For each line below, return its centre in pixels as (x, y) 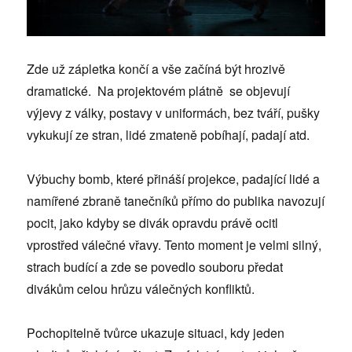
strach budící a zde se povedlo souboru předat (155, 267)
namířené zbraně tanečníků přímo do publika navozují (176, 201)
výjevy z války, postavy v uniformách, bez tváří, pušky (174, 113)
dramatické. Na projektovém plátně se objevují (159, 91)
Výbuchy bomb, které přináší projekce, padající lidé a (174, 179)
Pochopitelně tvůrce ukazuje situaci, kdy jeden (156, 333)
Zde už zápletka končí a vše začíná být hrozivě (156, 69)
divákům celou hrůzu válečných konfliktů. (141, 289)
